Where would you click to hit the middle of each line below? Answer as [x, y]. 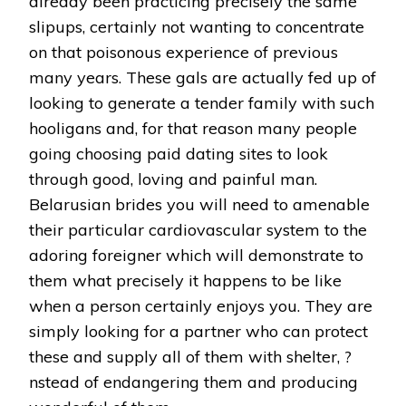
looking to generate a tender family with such [202, 102]
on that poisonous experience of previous [184, 52]
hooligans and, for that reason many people [193, 128]
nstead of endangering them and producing [193, 382]
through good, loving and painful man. [173, 179]
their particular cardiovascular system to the [198, 229]
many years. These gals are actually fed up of [203, 77]
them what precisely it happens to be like [185, 280]
